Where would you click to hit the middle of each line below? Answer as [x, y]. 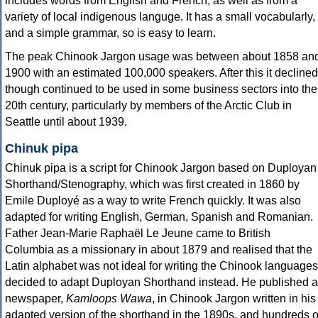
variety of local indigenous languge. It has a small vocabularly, [160, 17]
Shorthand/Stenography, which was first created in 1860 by [152, 185]
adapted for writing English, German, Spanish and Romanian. [159, 217]
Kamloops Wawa [109, 299]
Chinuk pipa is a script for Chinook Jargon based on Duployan [161, 168]
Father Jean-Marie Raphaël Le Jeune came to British [138, 234]
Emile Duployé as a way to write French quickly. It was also [153, 201]
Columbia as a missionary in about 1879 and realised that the [159, 250]
